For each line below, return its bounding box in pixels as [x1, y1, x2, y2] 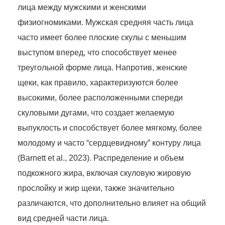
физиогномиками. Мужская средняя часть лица [18, 18, 193, 27]
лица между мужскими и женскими [18, 3, 146, 12]
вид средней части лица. [18, 213, 109, 222]
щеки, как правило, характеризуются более [18, 78, 178, 87]
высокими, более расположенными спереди [18, 93, 183, 102]
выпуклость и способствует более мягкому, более [18, 123, 202, 132]
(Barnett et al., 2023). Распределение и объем [18, 153, 184, 162]
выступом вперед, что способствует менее [18, 48, 177, 57]
